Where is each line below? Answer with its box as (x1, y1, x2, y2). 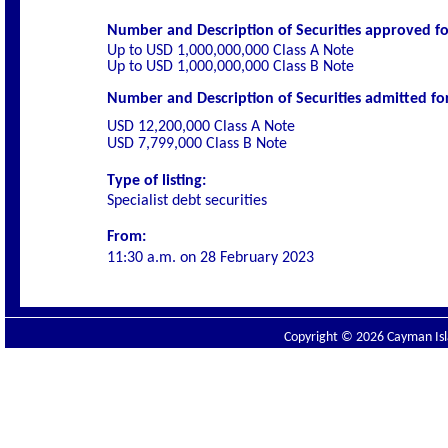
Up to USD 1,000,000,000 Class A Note (107, 43, 354, 59)
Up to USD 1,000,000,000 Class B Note (107, 59, 354, 75)
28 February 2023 (200, 249, 314, 266)
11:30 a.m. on (107, 249, 200, 266)
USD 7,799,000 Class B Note (107, 135, 287, 152)
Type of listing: (107, 172, 206, 189)
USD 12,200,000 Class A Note (107, 118, 295, 135)
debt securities (168, 192, 267, 209)
